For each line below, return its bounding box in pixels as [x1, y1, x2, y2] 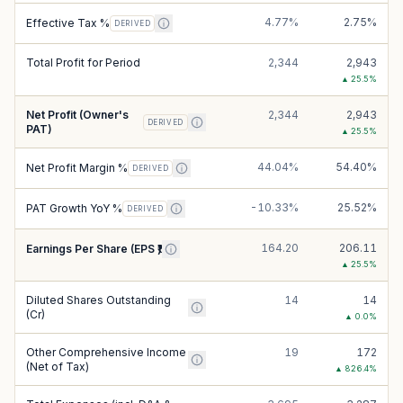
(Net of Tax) [26, 360, 89, 373]
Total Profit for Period [26, 56, 140, 69]
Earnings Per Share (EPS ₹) [26, 242, 162, 255]
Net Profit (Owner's [26, 108, 129, 121]
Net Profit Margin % [26, 161, 128, 175]
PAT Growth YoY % [26, 201, 122, 215]
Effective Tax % [26, 16, 110, 30]
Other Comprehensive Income [26, 345, 186, 359]
